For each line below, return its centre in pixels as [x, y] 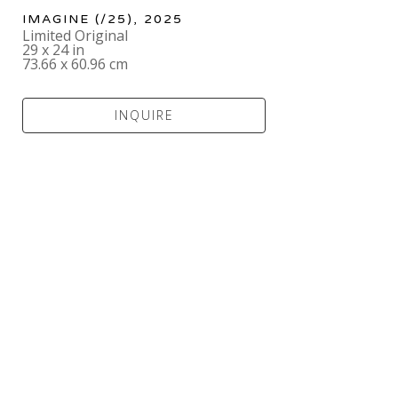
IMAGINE [56, 19]
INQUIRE [144, 115]
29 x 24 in [54, 49]
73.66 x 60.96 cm [76, 64]
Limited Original [76, 35]
